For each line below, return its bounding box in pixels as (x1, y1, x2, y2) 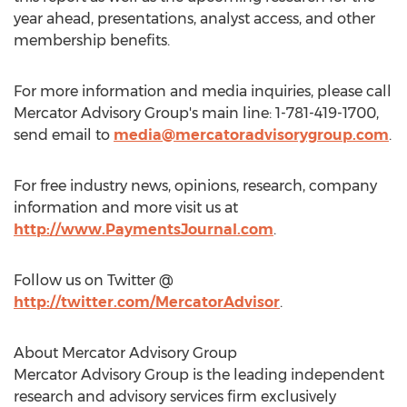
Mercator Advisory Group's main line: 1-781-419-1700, (14, 104, 379, 122)
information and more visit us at (14, 199, 238, 216)
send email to (14, 126, 114, 144)
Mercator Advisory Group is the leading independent (14, 366, 384, 383)
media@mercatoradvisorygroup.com (114, 126, 389, 144)
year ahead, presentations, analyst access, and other (14, 10, 375, 27)
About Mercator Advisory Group (14, 344, 237, 362)
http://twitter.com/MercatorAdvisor (14, 293, 280, 311)
